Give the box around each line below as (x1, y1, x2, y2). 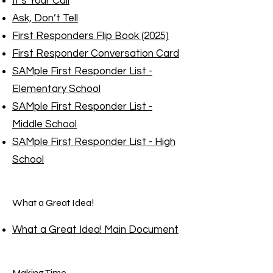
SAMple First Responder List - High (12, 136, 175, 147)
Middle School (12, 119, 77, 130)
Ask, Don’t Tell (12, 13, 78, 24)
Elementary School (12, 83, 101, 94)
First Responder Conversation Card (12, 48, 179, 59)
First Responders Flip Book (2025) (12, 30, 169, 41)
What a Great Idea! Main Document (12, 224, 179, 235)
